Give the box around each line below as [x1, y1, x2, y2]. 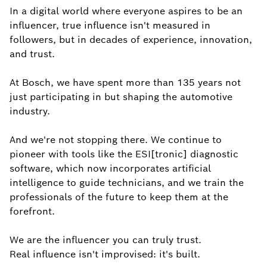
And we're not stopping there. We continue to [10, 133, 222, 146]
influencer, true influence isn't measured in [10, 19, 210, 32]
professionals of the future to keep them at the [10, 191, 228, 203]
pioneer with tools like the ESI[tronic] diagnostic [10, 148, 238, 160]
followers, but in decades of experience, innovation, [10, 33, 252, 46]
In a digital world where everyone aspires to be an [10, 5, 243, 17]
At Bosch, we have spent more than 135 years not [10, 76, 241, 89]
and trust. [10, 48, 55, 60]
